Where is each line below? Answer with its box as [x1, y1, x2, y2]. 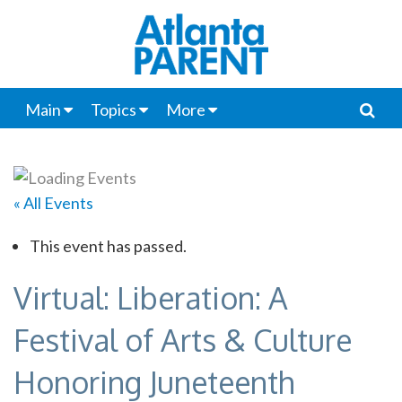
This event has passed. [29, 235, 187, 256]
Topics [90, 100, 136, 119]
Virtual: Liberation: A [13, 277, 288, 317]
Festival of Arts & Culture [13, 319, 352, 359]
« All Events [13, 192, 93, 213]
